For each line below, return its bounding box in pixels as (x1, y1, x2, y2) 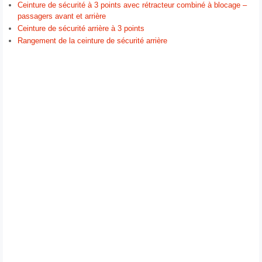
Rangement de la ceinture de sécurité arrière (18, 36, 167, 46)
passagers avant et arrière (18, 12, 106, 21)
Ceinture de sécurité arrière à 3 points (18, 24, 144, 33)
